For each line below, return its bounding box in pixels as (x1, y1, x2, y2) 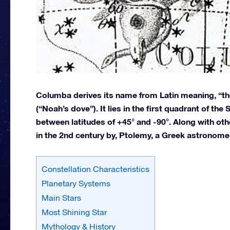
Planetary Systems (42, 178, 110, 188)
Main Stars (42, 193, 81, 202)
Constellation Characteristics (42, 164, 149, 174)
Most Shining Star (42, 207, 107, 217)
